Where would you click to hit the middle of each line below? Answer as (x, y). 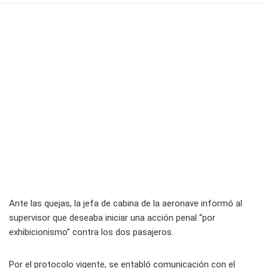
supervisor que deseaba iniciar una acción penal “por (112, 218)
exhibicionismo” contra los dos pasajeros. (91, 232)
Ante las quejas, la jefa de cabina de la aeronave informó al (126, 204)
